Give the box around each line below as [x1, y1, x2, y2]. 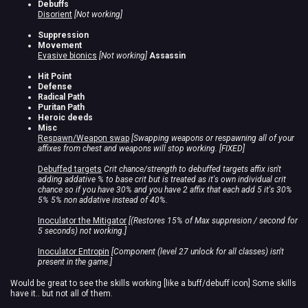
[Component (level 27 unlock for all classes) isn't [111, 247, 284, 256]
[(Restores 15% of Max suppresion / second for [129, 216, 298, 225]
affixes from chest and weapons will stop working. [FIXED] [38, 144, 247, 153]
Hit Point [38, 71, 71, 81]
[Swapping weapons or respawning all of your [131, 133, 294, 143]
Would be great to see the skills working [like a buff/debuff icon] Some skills [10, 278, 296, 288]
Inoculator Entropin [38, 247, 109, 256]
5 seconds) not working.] [38, 226, 126, 236]
